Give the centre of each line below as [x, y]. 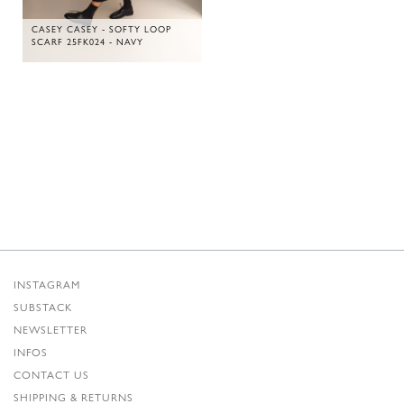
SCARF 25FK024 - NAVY [87, 41]
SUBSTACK [43, 307]
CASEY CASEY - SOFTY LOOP [101, 28]
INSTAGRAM [47, 284]
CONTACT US [51, 374]
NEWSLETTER [50, 329]
